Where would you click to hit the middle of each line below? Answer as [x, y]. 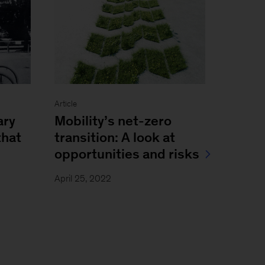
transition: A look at [114, 137]
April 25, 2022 [83, 178]
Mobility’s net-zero [113, 120]
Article [65, 104]
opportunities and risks [127, 153]
